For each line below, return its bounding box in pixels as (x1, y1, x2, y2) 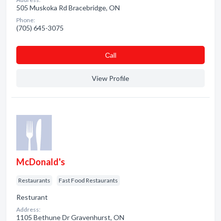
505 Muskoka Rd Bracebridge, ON (16, 3, 120, 12)
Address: (16, 206, 40, 213)
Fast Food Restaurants (59, 177, 118, 184)
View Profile (92, 74, 129, 82)
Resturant (16, 193, 48, 201)
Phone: (16, 16, 35, 24)
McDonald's (16, 156, 65, 167)
